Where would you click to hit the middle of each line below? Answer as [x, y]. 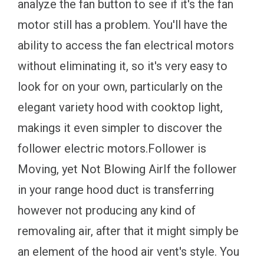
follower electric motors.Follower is [112, 148]
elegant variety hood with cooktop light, [120, 107]
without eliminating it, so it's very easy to [123, 66]
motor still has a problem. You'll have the [123, 24]
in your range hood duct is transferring [116, 189]
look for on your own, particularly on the [120, 86]
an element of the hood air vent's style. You [128, 251]
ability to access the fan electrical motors [126, 45]
